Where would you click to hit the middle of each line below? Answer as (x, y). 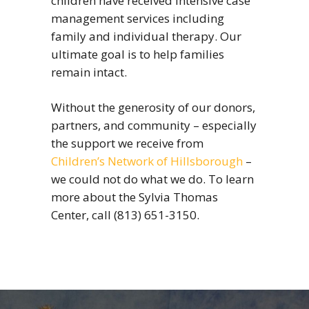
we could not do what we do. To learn (152, 179)
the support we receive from (127, 143)
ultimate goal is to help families (138, 54)
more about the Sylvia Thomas (134, 197)
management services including (138, 19)
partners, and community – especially (154, 126)
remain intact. (89, 72)
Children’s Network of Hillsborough (147, 161)
